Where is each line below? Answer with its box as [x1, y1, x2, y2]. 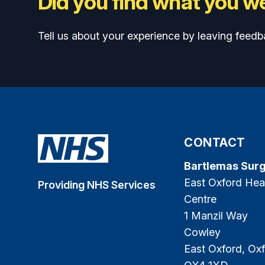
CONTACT [184, 135, 245, 150]
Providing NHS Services [38, 179, 156, 192]
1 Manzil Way [184, 209, 248, 222]
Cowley [184, 226, 221, 239]
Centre [184, 193, 216, 206]
